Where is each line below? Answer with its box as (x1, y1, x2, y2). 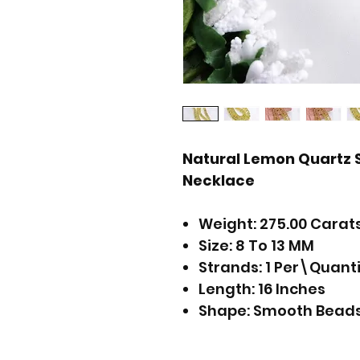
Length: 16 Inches (198, 279, 325, 299)
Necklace (182, 170, 255, 190)
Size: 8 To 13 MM (198, 235, 314, 256)
